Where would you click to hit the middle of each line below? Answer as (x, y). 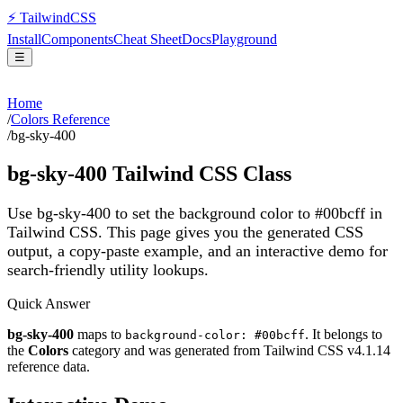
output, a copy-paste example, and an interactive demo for (197, 251)
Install (24, 39)
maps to (99, 335)
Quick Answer (49, 304)
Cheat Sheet (148, 39)
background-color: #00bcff (215, 336)
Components (77, 39)
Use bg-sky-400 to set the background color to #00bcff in (195, 213)
